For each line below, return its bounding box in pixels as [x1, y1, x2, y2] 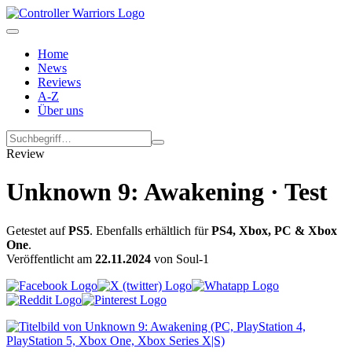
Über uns [38, 104, 83, 117]
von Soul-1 [151, 251, 209, 266]
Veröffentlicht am [6, 251, 95, 266]
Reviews [38, 75, 81, 89]
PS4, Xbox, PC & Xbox [211, 223, 337, 237]
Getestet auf [6, 223, 68, 237]
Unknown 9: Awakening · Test [6, 178, 328, 207]
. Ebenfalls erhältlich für [90, 223, 211, 237]
